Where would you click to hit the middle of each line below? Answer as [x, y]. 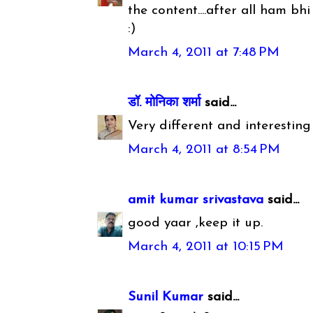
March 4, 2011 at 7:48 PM [204, 52]
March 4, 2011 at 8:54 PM [204, 150]
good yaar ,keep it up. [196, 224]
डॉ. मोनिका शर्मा [167, 103]
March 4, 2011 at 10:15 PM [206, 247]
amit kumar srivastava [196, 200]
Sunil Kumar [166, 297]
